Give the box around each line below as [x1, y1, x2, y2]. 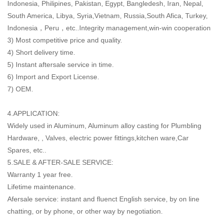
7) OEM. [7, 85, 33, 93]
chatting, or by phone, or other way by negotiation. [7, 207, 163, 215]
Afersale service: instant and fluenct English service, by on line [7, 195, 199, 203]
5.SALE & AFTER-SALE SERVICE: [7, 158, 113, 166]
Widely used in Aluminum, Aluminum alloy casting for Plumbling [7, 121, 201, 130]
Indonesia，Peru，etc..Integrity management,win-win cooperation [7, 23, 211, 32]
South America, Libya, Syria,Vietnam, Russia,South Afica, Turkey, [7, 11, 208, 20]
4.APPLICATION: [7, 109, 60, 117]
